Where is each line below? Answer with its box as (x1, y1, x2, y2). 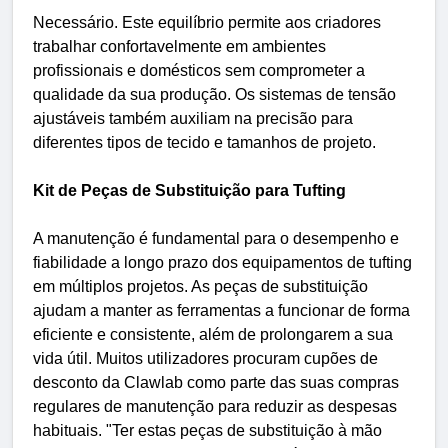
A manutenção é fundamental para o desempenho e (33, 229, 399, 247)
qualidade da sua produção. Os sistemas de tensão (33, 85, 396, 103)
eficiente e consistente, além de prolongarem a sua (33, 325, 393, 343)
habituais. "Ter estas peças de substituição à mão (33, 421, 382, 439)
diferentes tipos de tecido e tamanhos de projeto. (33, 133, 376, 151)
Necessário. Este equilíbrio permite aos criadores (33, 13, 381, 31)
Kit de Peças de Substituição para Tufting (33, 181, 346, 199)
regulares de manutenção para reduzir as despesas (33, 397, 397, 415)
